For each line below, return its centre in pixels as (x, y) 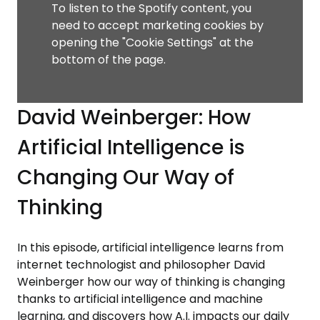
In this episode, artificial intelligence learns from (150, 248)
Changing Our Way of (126, 178)
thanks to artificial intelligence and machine (140, 299)
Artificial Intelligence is (131, 148)
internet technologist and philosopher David (141, 265)
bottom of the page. (109, 60)
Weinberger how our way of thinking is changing (151, 282)
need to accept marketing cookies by (157, 26)
